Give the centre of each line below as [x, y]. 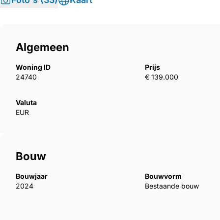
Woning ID [33, 67]
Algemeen [42, 47]
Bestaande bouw [172, 186]
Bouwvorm [164, 176]
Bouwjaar [32, 176]
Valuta [26, 103]
